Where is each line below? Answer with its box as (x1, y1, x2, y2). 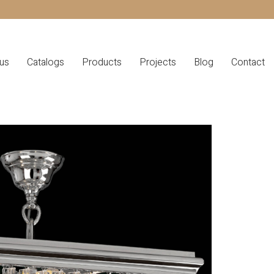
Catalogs (27, 55, 64, 70)
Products (82, 55, 122, 70)
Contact (231, 55, 265, 70)
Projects (139, 55, 176, 70)
